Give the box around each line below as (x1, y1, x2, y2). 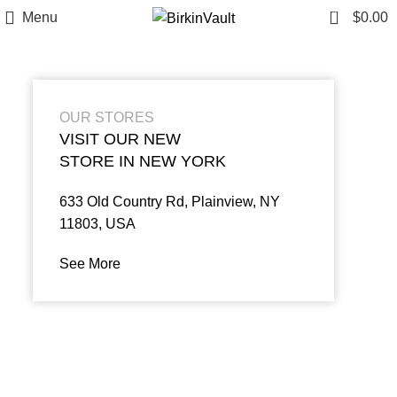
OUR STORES (59, 110, 155, 125)
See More (59, 256, 121, 271)
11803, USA (59, 216, 136, 231)
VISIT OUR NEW (59, 130, 182, 148)
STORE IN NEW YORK (59, 152, 227, 170)
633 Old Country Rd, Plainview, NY (59, 194, 281, 209)
